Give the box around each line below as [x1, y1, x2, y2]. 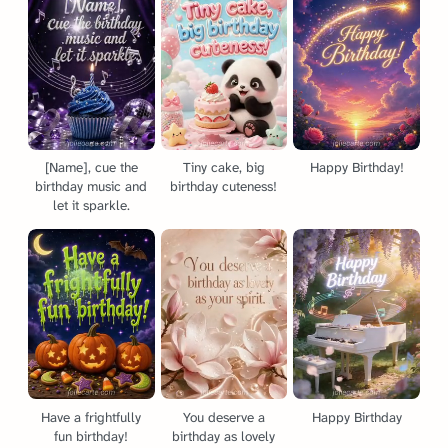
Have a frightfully [41, 408, 142, 426]
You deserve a [182, 408, 265, 426]
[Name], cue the [44, 159, 138, 177]
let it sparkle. [52, 197, 130, 215]
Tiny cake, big [182, 159, 265, 177]
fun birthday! [54, 427, 129, 445]
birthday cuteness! [170, 178, 278, 196]
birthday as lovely [172, 427, 276, 445]
